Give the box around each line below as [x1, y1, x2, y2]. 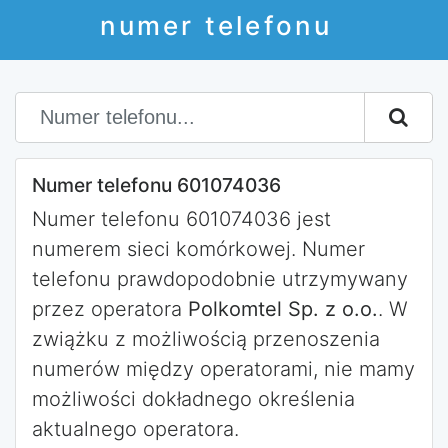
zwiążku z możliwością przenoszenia [32, 327, 380, 351]
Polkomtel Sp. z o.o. [188, 297, 378, 321]
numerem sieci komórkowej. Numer [32, 237, 365, 261]
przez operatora [32, 297, 188, 321]
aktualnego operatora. [32, 417, 239, 441]
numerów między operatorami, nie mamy [32, 357, 415, 381]
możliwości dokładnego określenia [32, 387, 355, 411]
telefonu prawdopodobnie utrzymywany [32, 267, 408, 291]
